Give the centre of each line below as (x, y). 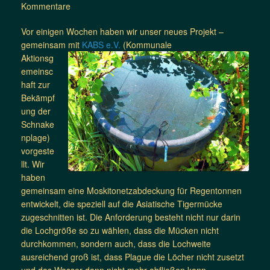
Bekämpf (38, 97)
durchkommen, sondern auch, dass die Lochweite (116, 243)
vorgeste (38, 150)
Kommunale (149, 44)
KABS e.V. (101, 44)
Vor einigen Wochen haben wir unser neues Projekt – (122, 31)
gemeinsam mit (52, 44)
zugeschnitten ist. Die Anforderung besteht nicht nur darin (131, 217)
